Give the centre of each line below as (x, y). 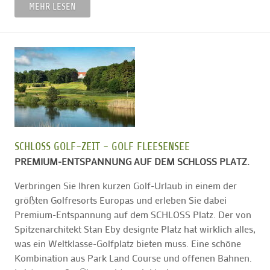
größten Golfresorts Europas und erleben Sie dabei (121, 200)
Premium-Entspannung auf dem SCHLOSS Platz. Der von (133, 215)
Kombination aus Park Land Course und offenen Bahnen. (133, 258)
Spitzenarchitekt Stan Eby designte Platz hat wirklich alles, (135, 229)
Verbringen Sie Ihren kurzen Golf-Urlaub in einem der (126, 186)
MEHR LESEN (52, 7)
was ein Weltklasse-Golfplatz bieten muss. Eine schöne (128, 243)
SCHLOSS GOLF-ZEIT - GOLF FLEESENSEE (102, 146)
